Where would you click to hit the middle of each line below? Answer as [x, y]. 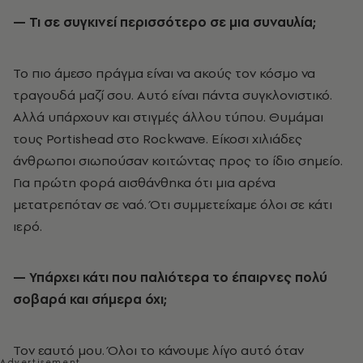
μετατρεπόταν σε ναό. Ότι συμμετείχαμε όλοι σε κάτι [173, 205]
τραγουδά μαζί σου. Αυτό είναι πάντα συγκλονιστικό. [173, 95]
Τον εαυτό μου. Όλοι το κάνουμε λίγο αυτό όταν [158, 350]
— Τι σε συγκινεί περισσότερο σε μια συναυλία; [171, 22]
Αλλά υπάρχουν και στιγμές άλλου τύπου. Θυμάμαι [168, 117]
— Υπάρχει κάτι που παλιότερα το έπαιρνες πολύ [170, 278]
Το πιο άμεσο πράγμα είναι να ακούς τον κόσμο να [164, 73]
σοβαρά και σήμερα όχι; [90, 299]
